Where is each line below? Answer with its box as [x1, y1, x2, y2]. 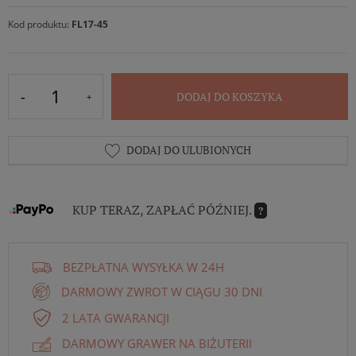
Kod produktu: [8, 17, 72, 31]
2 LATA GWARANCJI [62, 309, 169, 326]
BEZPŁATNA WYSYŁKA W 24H [63, 259, 224, 276]
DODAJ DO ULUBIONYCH [124, 142, 251, 157]
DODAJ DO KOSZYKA [176, 89, 283, 104]
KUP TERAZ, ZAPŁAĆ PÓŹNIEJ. [72, 200, 254, 219]
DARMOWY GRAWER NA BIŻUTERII [62, 335, 252, 352]
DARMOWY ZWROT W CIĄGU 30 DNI [61, 283, 262, 300]
